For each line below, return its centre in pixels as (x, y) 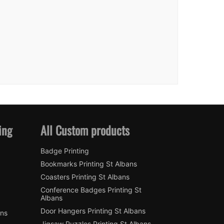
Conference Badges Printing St (91, 190)
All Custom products (85, 130)
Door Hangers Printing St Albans (93, 211)
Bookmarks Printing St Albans (89, 164)
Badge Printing (65, 151)
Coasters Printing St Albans (85, 177)
